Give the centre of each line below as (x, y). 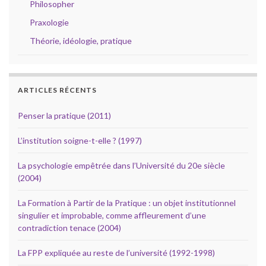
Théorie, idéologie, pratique (81, 40)
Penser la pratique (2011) (64, 115)
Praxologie (49, 22)
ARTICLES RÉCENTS (57, 90)
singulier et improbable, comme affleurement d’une (112, 215)
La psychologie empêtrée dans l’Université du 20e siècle (121, 165)
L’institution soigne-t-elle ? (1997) (80, 140)
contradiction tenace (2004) (69, 227)
